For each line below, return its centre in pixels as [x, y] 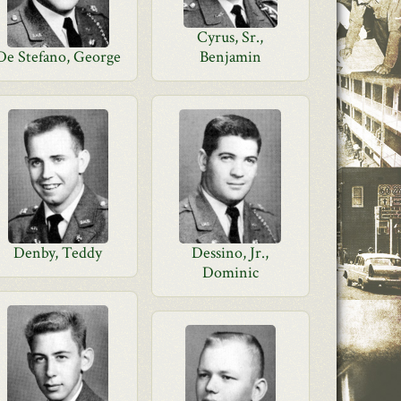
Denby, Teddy [58, 253]
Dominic [230, 273]
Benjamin [230, 57]
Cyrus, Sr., [230, 37]
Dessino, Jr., [230, 253]
